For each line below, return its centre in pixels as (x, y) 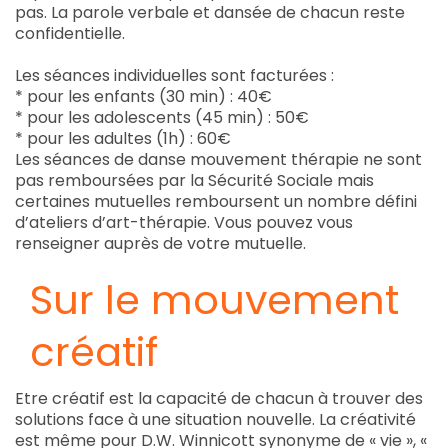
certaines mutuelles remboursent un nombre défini (216, 201)
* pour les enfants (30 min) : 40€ (143, 96)
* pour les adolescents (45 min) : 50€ (162, 117)
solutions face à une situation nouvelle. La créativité (215, 419)
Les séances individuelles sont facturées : (174, 75)
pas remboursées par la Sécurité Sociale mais (194, 180)
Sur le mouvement (214, 300)
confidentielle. (70, 33)
